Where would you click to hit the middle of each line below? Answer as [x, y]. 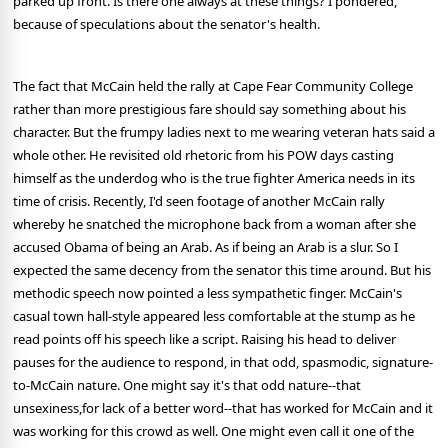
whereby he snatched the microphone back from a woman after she [214, 224]
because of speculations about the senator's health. [166, 24]
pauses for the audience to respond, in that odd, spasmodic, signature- [223, 362]
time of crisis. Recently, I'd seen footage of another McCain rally [199, 201]
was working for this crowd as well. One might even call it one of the [213, 431]
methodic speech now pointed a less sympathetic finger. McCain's [207, 293]
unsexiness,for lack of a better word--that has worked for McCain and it [223, 408]
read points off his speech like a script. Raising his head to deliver [204, 339]
